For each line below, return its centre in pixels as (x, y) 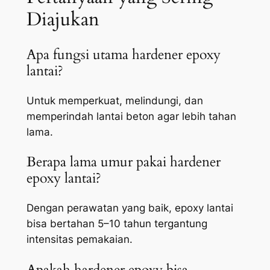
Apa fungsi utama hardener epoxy (123, 54)
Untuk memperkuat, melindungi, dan (115, 100)
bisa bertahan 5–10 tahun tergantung (117, 224)
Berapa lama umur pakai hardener (123, 162)
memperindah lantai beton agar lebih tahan (131, 116)
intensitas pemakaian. (79, 240)
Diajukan (63, 19)
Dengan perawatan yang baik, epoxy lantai (130, 208)
